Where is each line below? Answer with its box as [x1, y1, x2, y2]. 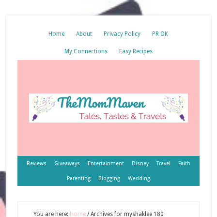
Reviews [26, 160, 46, 167]
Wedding [127, 175, 150, 182]
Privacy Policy [104, 31, 141, 37]
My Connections [64, 48, 108, 55]
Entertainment [87, 160, 124, 167]
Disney [131, 160, 149, 167]
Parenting [66, 175, 91, 182]
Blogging [98, 175, 120, 182]
